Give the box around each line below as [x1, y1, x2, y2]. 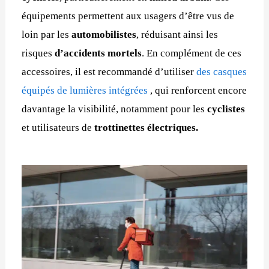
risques [22, 47, 55, 59]
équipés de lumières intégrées [22, 84, 148, 96]
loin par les [22, 28, 72, 40]
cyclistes [207, 103, 246, 115]
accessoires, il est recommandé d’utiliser [22, 65, 197, 77]
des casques [196, 65, 247, 77]
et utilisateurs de [22, 121, 95, 133]
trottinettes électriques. [94, 121, 199, 133]
